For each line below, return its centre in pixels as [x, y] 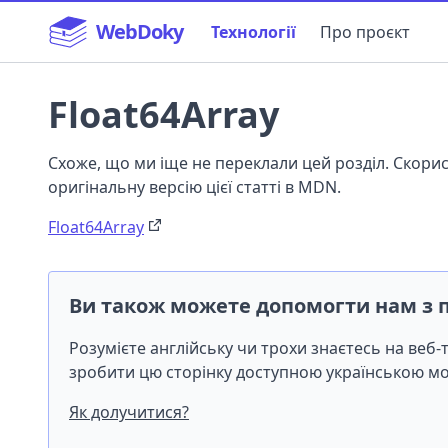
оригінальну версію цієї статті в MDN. [194, 187]
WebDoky [139, 31]
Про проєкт [365, 32]
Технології [253, 32]
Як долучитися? [129, 412]
